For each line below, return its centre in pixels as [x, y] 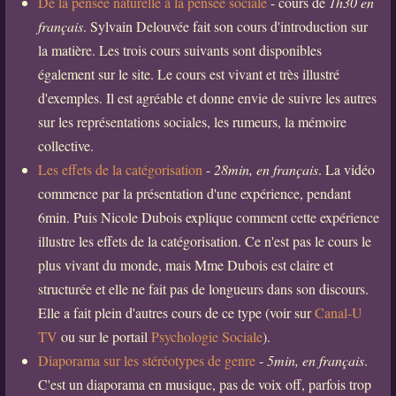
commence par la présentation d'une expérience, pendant [194, 194]
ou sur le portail [104, 337]
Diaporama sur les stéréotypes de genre [146, 361]
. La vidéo [346, 170]
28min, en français [266, 170]
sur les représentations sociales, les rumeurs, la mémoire [192, 122]
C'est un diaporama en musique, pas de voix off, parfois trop [204, 385]
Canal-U [338, 313]
